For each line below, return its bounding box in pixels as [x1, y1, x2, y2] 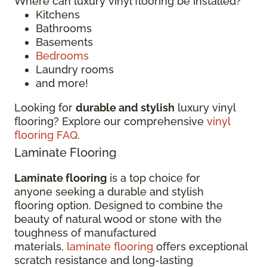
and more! [36, 77, 91, 89]
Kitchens [36, 8, 83, 21]
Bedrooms [36, 49, 89, 62]
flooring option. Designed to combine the [14, 199, 223, 212]
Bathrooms [36, 22, 95, 35]
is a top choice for [107, 172, 200, 184]
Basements [36, 36, 96, 48]
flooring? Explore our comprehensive [14, 115, 207, 128]
